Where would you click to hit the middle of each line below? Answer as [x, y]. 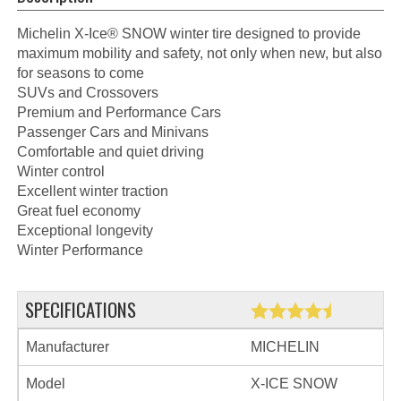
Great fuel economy [79, 210]
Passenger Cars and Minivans [113, 132]
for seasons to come [81, 73]
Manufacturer [68, 346]
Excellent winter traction [93, 191]
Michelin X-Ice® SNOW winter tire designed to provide [189, 33]
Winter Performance [80, 250]
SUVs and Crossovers [88, 92]
